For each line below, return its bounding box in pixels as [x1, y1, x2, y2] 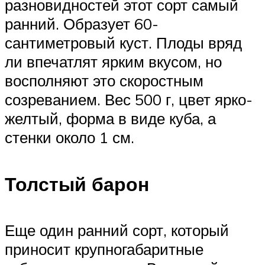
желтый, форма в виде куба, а [5, 109, 216, 128]
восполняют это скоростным [5, 71, 203, 91]
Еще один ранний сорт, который [5, 221, 229, 240]
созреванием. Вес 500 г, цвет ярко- [5, 90, 253, 109]
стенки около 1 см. [5, 128, 134, 147]
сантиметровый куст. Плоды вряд [5, 33, 242, 53]
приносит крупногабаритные [5, 240, 203, 259]
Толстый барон [5, 172, 149, 196]
